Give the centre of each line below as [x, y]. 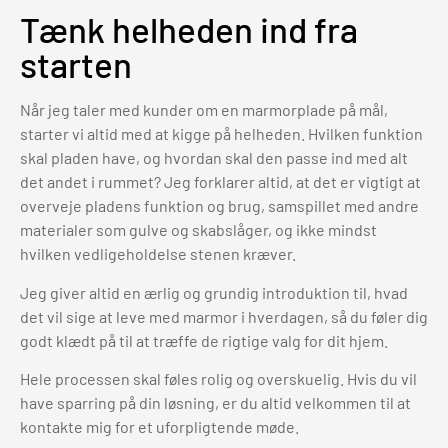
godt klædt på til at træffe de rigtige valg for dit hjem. [204, 340]
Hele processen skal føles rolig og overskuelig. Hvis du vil [218, 378]
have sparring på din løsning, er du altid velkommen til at [215, 402]
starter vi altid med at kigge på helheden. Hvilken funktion [221, 134]
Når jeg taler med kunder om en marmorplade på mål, [204, 110]
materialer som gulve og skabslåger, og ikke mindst [198, 230]
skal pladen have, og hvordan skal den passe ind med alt [214, 158]
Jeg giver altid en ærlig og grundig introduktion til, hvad [214, 292]
